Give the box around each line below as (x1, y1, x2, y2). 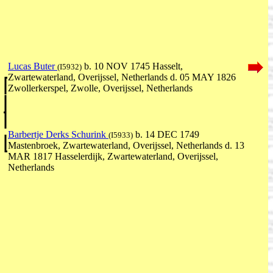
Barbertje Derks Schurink (8, 129, 108, 140)
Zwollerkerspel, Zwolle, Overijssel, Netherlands (8, 83, 193, 94)
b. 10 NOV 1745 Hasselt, (82, 61, 183, 72)
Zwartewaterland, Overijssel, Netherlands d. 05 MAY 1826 (8, 72, 236, 83)
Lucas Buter (8, 61, 57, 72)
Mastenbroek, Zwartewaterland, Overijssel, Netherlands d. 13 (8, 140, 244, 151)
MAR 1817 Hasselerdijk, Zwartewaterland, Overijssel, (8, 151, 218, 162)
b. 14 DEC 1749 (133, 129, 199, 140)
